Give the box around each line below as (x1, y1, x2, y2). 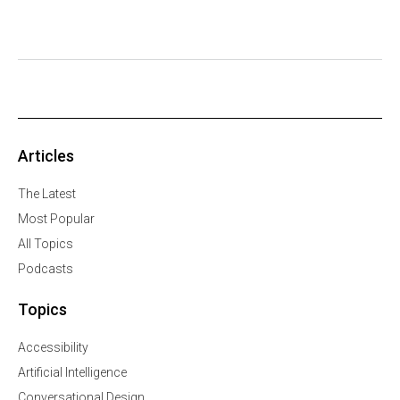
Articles (18, 146, 74, 166)
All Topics (18, 237, 73, 252)
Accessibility (18, 340, 88, 355)
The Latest (18, 187, 76, 202)
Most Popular (18, 212, 95, 227)
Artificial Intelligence (18, 365, 127, 380)
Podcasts (18, 262, 73, 277)
